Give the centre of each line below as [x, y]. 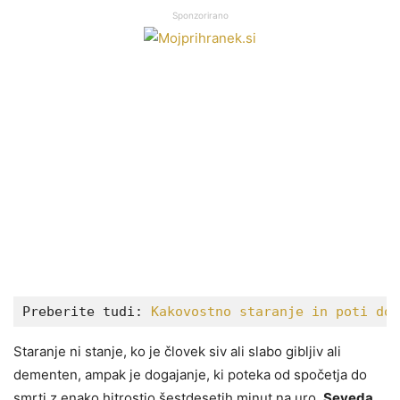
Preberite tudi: [87, 311]
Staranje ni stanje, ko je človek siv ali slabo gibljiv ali [177, 351]
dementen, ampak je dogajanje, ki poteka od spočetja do [190, 374]
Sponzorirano [200, 15]
